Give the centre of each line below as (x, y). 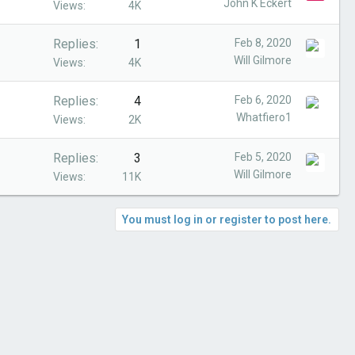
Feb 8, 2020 (263, 43)
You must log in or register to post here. (227, 219)
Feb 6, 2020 (263, 100)
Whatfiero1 (264, 117)
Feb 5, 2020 (263, 157)
